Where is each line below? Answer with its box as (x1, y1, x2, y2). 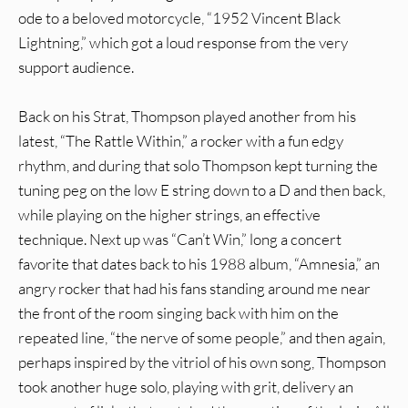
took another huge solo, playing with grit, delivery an (18, 377, 353, 397)
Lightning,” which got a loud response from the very (18, 33, 348, 53)
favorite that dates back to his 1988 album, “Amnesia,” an (18, 254, 380, 274)
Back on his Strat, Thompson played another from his (18, 107, 356, 127)
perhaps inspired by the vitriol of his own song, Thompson (18, 352, 386, 372)
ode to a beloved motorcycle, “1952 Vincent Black (18, 8, 341, 28)
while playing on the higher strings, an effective (18, 205, 321, 225)
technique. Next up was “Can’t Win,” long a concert (18, 229, 342, 250)
